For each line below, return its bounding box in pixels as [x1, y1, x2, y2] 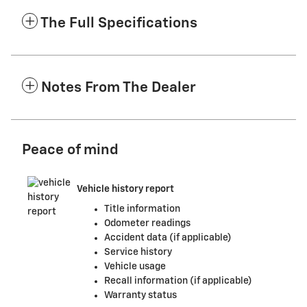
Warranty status [104, 291, 177, 301]
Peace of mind [22, 143, 119, 158]
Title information [104, 204, 180, 214]
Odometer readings [104, 219, 191, 229]
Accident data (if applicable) [104, 233, 232, 243]
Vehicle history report [77, 184, 174, 194]
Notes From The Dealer [41, 81, 196, 96]
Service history [104, 247, 172, 258]
